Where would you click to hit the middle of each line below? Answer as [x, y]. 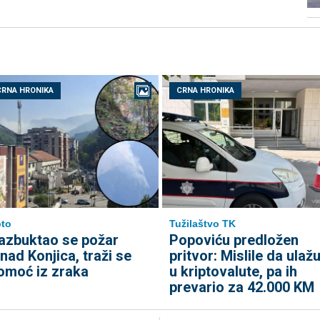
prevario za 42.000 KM [241, 287]
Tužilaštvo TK [202, 224]
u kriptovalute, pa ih [233, 272]
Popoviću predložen [234, 240]
